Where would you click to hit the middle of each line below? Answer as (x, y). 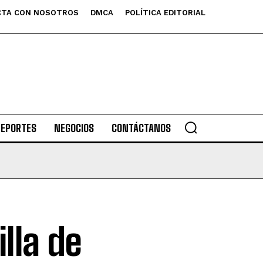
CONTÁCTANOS (141, 128)
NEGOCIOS (74, 128)
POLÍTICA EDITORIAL (165, 13)
